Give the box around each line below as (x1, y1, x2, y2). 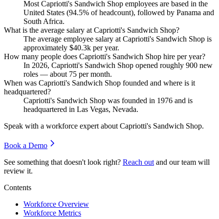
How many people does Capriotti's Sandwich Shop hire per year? (4, 52, 205, 61)
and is (173, 96, 193, 105)
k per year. (87, 43, 119, 52)
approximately (23, 43, 69, 52)
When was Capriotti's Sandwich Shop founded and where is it (4, 78, 195, 87)
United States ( (23, 8, 69, 17)
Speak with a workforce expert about (4, 121, 120, 130)
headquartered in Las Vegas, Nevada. (23, 105, 138, 113)
